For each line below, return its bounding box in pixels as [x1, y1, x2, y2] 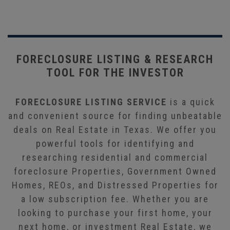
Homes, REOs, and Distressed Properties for [11, 179, 219, 190]
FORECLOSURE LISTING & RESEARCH [16, 52, 214, 66]
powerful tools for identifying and [35, 138, 195, 149]
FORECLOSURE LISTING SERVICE [15, 96, 167, 107]
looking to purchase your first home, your [17, 207, 213, 218]
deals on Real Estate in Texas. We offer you [13, 124, 217, 135]
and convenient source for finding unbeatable [8, 110, 222, 121]
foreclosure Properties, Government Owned [13, 165, 217, 177]
